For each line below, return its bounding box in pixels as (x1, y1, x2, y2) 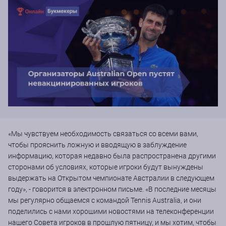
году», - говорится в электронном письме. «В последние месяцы (8, 185, 216, 193)
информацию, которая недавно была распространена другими (8, 151, 216, 160)
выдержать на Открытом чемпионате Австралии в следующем (8, 174, 214, 182)
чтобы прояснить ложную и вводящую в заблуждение (8, 140, 187, 149)
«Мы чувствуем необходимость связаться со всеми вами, (8, 129, 198, 138)
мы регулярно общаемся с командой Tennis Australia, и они (8, 196, 201, 204)
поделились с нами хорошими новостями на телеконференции (8, 207, 214, 215)
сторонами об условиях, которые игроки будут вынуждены (8, 162, 203, 171)
